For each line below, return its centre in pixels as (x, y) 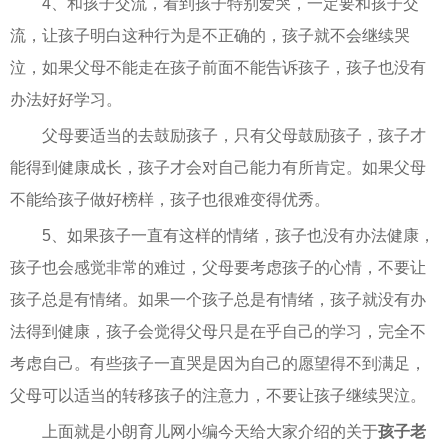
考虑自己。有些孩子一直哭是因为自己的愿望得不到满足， (218, 363)
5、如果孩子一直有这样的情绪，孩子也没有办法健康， (238, 235)
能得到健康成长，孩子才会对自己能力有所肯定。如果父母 (218, 167)
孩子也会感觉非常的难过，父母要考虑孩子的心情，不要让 (218, 267)
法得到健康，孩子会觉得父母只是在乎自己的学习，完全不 (218, 331)
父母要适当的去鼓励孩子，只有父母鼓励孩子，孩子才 (234, 135)
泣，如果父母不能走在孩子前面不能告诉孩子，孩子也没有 (218, 67)
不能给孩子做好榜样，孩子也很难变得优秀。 (170, 199)
